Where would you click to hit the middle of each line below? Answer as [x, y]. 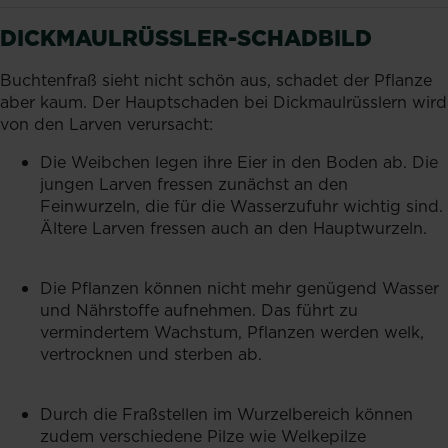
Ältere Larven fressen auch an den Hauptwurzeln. [236, 227]
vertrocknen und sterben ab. [151, 353]
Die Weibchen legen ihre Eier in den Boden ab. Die [239, 161]
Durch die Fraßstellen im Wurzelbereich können [226, 413]
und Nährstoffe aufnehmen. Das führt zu [199, 309]
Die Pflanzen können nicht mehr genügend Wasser [239, 287]
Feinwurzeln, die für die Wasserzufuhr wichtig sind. [241, 205]
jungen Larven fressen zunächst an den [194, 183]
